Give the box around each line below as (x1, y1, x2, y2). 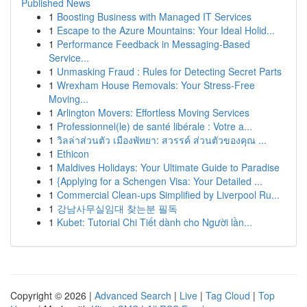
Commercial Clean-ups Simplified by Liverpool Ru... (57, 188, 280, 201)
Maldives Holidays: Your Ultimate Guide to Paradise (57, 160, 280, 174)
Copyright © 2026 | (10, 288, 95, 302)
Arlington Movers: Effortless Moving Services (57, 106, 249, 119)
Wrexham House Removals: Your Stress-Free (57, 78, 255, 92)
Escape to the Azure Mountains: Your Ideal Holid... (57, 23, 275, 37)
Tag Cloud (206, 288, 250, 302)
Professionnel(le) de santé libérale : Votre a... (57, 119, 252, 133)
